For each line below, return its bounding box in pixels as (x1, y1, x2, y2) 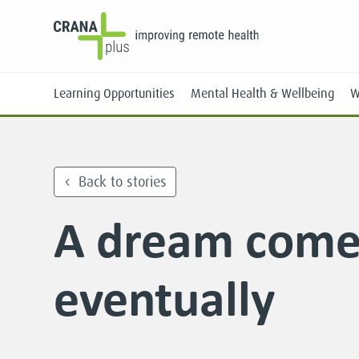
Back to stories (79, 172, 167, 192)
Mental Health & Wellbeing (191, 84, 335, 102)
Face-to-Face (78, 206, 142, 223)
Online (78, 230, 111, 247)
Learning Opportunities (54, 84, 175, 102)
